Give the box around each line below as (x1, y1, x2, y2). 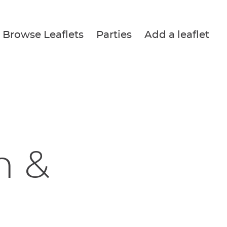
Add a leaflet (144, 30, 209, 40)
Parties (96, 30, 132, 40)
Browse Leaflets (3, 30, 84, 40)
